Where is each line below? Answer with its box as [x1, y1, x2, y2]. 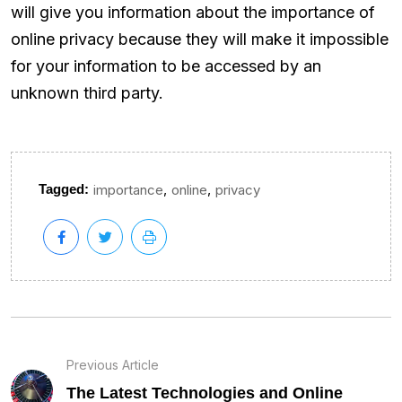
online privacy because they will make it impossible [11, 30, 389, 49]
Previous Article [66, 357, 160, 373]
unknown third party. [11, 83, 163, 103]
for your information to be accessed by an [11, 57, 321, 76]
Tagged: [39, 180, 89, 197]
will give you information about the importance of [11, 3, 375, 22]
